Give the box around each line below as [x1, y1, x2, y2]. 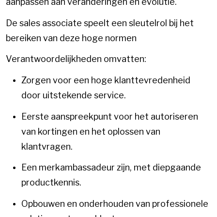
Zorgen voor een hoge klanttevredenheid [21, 75, 190, 85]
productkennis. [21, 177, 81, 188]
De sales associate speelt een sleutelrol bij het [6, 17, 194, 28]
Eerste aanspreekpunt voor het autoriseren [21, 111, 198, 122]
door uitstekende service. [21, 90, 126, 100]
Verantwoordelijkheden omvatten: [6, 54, 146, 64]
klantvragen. [21, 141, 73, 152]
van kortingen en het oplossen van [21, 126, 160, 137]
